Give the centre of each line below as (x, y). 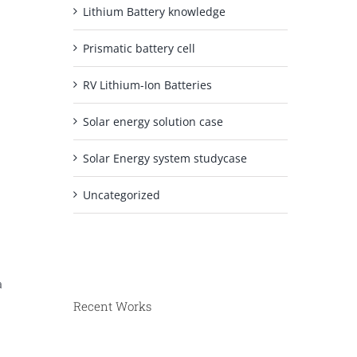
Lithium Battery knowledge (154, 11)
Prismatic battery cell (139, 48)
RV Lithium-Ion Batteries (147, 84)
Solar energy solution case (153, 121)
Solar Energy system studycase (165, 158)
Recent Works (112, 306)
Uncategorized (121, 194)
